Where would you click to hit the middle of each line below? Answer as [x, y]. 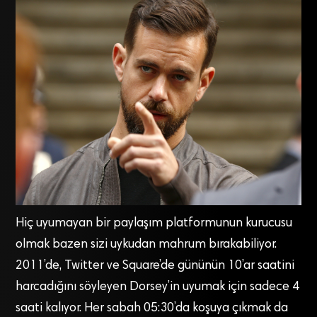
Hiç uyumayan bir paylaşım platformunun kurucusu [154, 223]
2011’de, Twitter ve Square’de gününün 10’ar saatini [155, 266]
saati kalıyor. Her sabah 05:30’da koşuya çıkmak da [152, 308]
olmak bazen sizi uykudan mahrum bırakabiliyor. [146, 244]
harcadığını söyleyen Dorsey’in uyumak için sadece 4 [158, 287]
